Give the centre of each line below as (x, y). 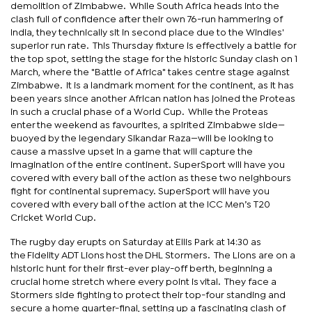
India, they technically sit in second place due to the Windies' (147, 32)
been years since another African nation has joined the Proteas (153, 99)
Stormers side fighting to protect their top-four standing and (148, 295)
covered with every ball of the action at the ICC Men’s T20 (140, 204)
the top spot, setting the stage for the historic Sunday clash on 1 (154, 59)
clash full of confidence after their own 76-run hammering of (147, 19)
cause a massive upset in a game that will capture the (132, 151)
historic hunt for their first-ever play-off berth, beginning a (141, 268)
